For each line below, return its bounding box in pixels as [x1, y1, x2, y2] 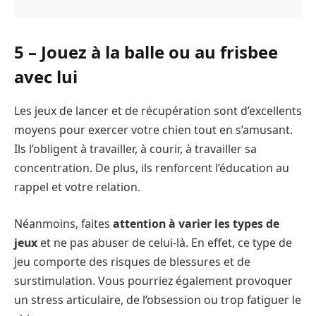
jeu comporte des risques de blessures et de [14, 253, 250, 269]
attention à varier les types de [110, 215, 279, 231]
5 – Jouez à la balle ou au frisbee [14, 40, 278, 64]
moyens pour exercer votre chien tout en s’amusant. [14, 122, 293, 138]
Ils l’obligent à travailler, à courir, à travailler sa [14, 141, 257, 157]
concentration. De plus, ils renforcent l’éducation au [14, 160, 289, 176]
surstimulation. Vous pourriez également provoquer [14, 272, 293, 288]
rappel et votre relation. [14, 179, 143, 195]
